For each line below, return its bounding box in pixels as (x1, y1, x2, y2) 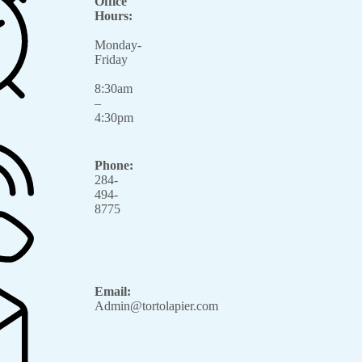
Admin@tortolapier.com (94, 299, 218, 314)
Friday (94, 53, 128, 67)
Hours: (94, 9, 133, 23)
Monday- (94, 38, 141, 53)
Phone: (94, 158, 133, 173)
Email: (94, 284, 131, 299)
